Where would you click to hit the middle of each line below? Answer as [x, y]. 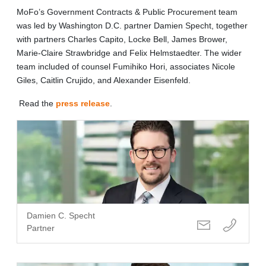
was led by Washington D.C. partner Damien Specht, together [132, 25]
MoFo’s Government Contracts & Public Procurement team [127, 12]
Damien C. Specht [61, 215]
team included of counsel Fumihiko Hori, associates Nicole [126, 66]
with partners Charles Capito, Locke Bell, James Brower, [122, 39]
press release [83, 103]
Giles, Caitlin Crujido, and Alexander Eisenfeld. [105, 80]
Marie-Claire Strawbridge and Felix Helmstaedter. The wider [129, 53]
